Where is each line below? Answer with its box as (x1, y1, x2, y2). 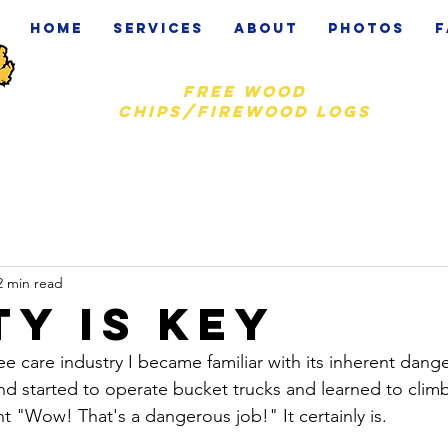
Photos (328, 20, 405, 37)
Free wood (182, 81, 307, 101)
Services (113, 20, 204, 37)
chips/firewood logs (118, 101, 371, 121)
